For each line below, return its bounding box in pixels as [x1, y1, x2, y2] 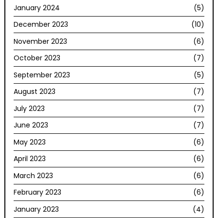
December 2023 [14, 19, 69, 30]
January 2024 [14, 2, 60, 13]
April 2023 [14, 154, 46, 164]
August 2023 [14, 87, 56, 97]
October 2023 [14, 53, 61, 63]
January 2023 [14, 204, 59, 214]
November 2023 [14, 36, 68, 46]
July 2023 [14, 103, 45, 113]
